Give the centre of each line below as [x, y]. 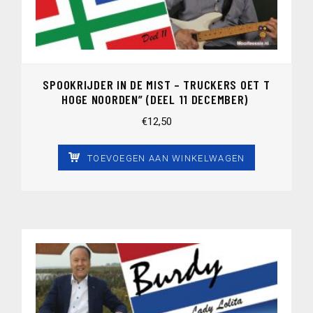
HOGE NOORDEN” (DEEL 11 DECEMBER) [156, 99]
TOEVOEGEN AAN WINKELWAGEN [166, 158]
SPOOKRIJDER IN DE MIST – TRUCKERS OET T [156, 84]
